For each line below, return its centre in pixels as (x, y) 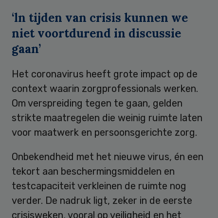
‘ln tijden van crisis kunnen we (100, 18)
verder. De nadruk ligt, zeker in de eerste (102, 201)
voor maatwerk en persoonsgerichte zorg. (104, 133)
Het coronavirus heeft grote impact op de (105, 74)
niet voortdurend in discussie (96, 34)
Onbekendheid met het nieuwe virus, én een (108, 157)
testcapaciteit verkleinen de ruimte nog (99, 186)
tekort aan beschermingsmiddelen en (93, 172)
